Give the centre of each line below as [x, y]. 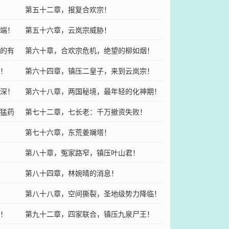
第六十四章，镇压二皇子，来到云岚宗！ [89, 70]
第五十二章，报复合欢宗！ [68, 9]
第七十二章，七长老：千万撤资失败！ [86, 111]
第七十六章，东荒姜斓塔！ [68, 132]
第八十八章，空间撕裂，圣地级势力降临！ [93, 193]
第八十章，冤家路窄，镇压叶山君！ [82, 152]
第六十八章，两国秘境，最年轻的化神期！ [93, 91]
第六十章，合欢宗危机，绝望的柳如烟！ [89, 50]
